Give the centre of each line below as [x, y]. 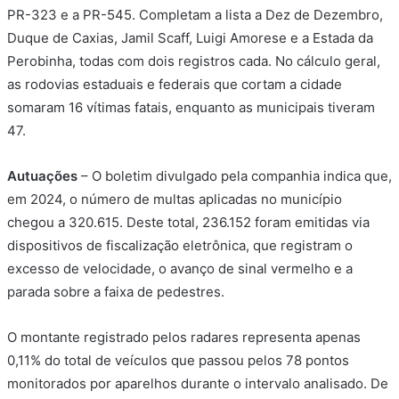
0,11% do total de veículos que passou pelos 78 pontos [178, 361]
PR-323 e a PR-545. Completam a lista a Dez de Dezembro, [195, 15]
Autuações [42, 176]
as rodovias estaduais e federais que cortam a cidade [175, 85]
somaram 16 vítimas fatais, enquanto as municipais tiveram [191, 108]
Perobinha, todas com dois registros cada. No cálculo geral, [194, 61]
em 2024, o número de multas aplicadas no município [175, 199]
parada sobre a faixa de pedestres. [116, 292]
